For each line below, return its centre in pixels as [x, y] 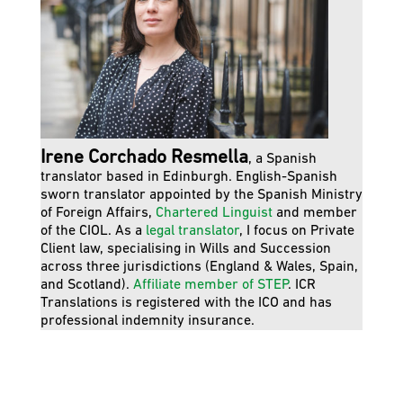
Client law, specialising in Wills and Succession [185, 249]
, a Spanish [282, 159]
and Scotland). [86, 285]
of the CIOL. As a [93, 231]
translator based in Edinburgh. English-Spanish [188, 177]
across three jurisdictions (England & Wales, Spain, [199, 267]
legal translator [192, 231]
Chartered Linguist [214, 213]
